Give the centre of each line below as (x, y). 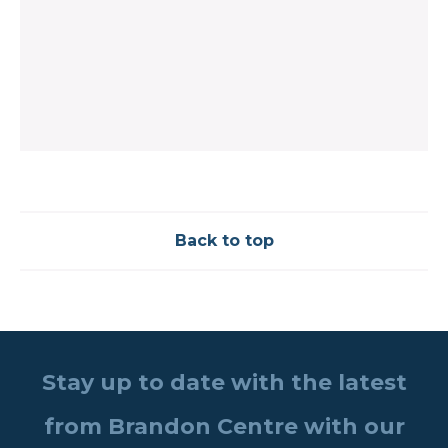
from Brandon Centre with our (224, 426)
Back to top (224, 240)
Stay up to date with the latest (224, 382)
